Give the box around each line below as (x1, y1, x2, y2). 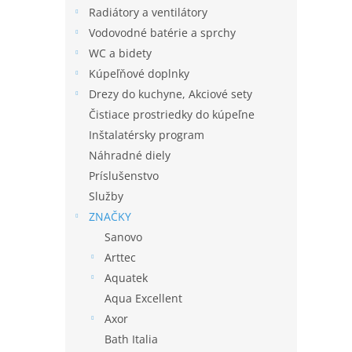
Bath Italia (104, 332, 158, 346)
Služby (89, 189, 123, 203)
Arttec (104, 250, 136, 265)
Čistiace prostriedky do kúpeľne (89, 107, 255, 122)
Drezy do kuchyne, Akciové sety (89, 86, 252, 101)
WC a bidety (89, 46, 152, 60)
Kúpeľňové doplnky (89, 66, 189, 81)
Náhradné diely (89, 148, 170, 163)
